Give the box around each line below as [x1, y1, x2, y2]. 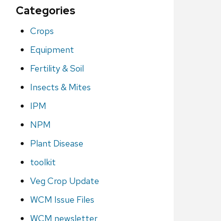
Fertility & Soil [30, 63, 84, 74]
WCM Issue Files [30, 194, 94, 206]
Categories [16, 3, 75, 18]
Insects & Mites [30, 81, 91, 93]
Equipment [30, 44, 74, 56]
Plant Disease [30, 138, 83, 149]
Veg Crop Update [30, 175, 99, 187]
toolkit [30, 156, 56, 168]
